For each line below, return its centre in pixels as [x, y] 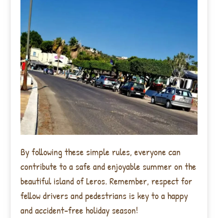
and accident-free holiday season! [80, 210]
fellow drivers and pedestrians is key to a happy [104, 196]
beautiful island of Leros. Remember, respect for [107, 181]
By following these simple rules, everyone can [101, 152]
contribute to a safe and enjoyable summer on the [109, 166]
